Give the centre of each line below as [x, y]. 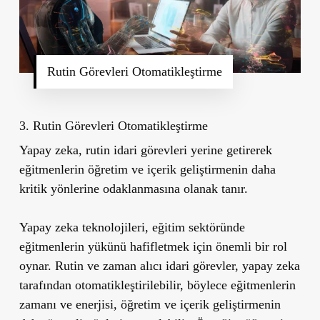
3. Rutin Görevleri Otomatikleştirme [113, 125]
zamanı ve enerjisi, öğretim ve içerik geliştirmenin [150, 304]
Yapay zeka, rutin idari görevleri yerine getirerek [145, 150]
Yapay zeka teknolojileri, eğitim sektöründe [132, 227]
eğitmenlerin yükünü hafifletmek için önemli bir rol [153, 246]
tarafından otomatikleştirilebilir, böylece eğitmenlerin [157, 285]
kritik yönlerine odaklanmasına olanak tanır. [133, 188]
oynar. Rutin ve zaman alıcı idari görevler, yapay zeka [159, 265]
